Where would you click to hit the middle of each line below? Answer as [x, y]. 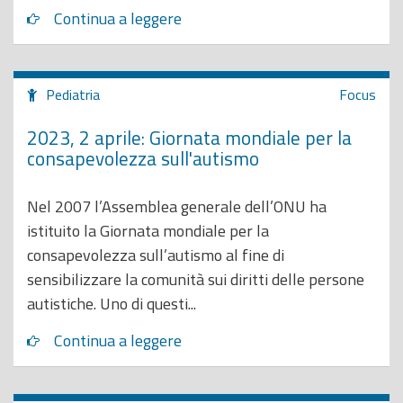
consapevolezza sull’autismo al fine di [156, 255]
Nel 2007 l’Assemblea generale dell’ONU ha [177, 206]
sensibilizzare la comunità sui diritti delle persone [196, 279]
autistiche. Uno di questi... [112, 304]
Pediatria [73, 94]
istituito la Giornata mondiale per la [148, 231]
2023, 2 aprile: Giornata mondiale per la [189, 137]
